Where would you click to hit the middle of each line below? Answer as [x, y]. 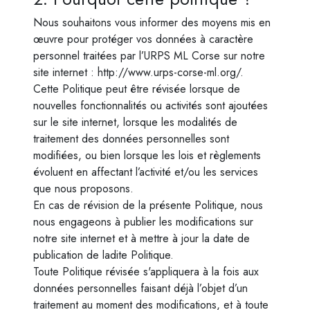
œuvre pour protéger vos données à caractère [143, 39]
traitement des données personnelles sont [131, 139]
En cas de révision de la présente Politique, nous [148, 205]
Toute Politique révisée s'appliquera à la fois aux [146, 272]
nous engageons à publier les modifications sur [143, 222]
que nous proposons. [83, 189]
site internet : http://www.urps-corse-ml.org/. [138, 72]
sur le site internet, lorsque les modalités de [135, 122]
